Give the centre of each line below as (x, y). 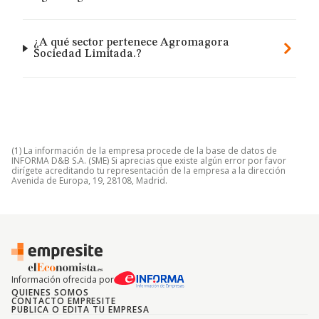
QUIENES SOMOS (50, 292)
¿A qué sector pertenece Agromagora (131, 43)
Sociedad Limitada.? (87, 54)
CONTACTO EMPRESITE (64, 301)
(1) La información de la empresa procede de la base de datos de (144, 151)
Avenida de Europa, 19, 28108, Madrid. (89, 181)
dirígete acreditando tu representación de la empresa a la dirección (148, 171)
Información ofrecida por (63, 279)
